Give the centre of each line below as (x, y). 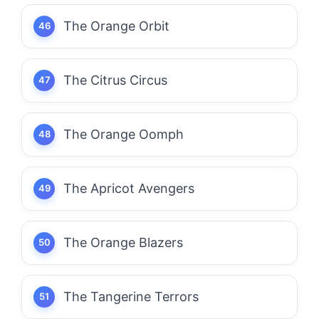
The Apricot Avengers (129, 188)
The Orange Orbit (116, 26)
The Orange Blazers (123, 242)
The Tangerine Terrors (131, 296)
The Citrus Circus (115, 80)
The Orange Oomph (124, 134)
